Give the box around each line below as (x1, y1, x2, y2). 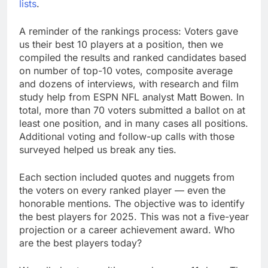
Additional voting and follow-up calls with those (19, 130, 234, 143)
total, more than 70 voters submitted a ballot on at (19, 104, 245, 117)
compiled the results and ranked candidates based (19, 51, 246, 64)
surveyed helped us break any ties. (19, 144, 176, 156)
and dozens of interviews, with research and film (19, 78, 239, 90)
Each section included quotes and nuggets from (19, 171, 234, 184)
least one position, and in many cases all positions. (19, 117, 248, 130)
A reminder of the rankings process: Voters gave (19, 25, 238, 38)
